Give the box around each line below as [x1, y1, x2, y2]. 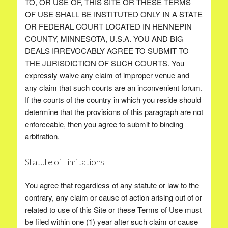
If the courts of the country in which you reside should [24, 94, 201, 105]
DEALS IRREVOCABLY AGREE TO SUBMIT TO [24, 45, 189, 56]
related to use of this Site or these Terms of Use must [24, 204, 202, 215]
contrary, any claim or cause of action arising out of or [24, 192, 202, 203]
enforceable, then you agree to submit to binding [24, 119, 183, 129]
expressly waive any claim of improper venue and [24, 70, 189, 80]
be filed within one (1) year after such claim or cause [24, 216, 198, 227]
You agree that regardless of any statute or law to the [24, 180, 199, 190]
